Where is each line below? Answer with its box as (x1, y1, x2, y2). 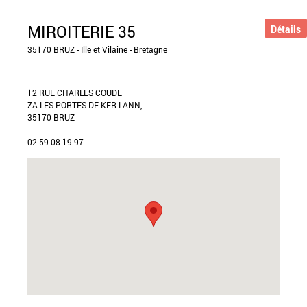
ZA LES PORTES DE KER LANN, (27, 99, 142, 110)
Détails (271, 22, 301, 36)
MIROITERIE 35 (27, 21, 136, 42)
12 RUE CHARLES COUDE (27, 87, 122, 98)
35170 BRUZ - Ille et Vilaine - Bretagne (27, 44, 167, 55)
